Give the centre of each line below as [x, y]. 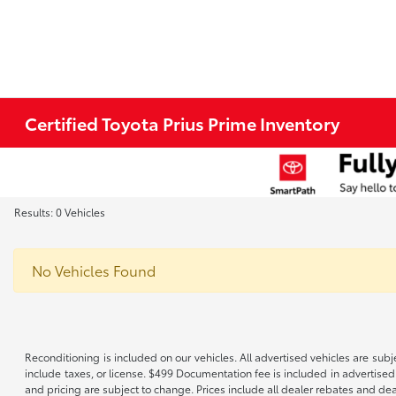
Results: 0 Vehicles [60, 212]
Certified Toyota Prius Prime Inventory [183, 123]
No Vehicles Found [94, 270]
